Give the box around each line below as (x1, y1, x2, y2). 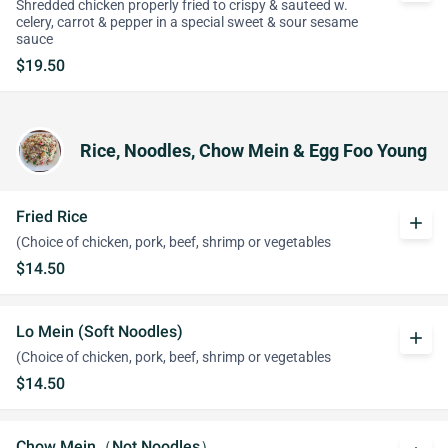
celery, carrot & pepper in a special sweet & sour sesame (16, 14, 358, 31)
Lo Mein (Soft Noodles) (16, 322, 183, 341)
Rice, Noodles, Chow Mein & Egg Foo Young (80, 141, 427, 161)
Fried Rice (16, 207, 88, 226)
